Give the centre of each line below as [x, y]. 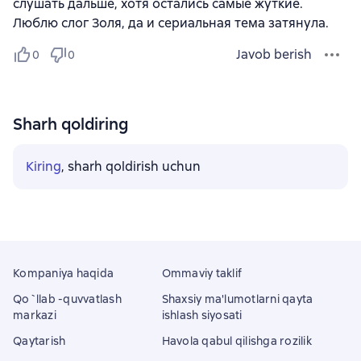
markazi [35, 315]
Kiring [44, 166]
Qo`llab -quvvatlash [67, 299]
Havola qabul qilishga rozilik [237, 341]
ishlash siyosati [202, 315]
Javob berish [274, 54]
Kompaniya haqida [63, 273]
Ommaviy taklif [202, 273]
